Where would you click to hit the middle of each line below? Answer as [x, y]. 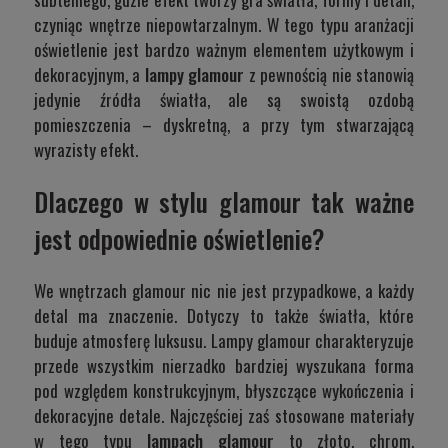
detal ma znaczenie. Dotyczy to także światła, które [224, 316]
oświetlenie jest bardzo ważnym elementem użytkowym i [224, 49]
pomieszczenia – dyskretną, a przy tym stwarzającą [224, 124]
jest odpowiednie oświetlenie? [179, 239]
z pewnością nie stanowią [329, 74]
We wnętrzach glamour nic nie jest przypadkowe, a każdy [224, 291]
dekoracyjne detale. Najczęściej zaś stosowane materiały [224, 416]
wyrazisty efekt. [86, 149]
